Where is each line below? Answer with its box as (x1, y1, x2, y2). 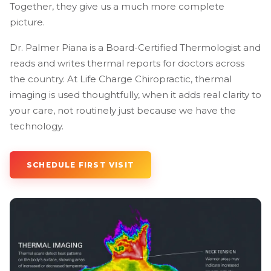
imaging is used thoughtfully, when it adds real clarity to (10, 89, 261, 100)
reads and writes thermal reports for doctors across (10, 57, 244, 69)
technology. (10, 120, 64, 132)
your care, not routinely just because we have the (10, 105, 236, 116)
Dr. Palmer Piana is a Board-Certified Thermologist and (10, 42, 261, 53)
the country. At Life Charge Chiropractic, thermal (10, 73, 232, 85)
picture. (10, 16, 45, 28)
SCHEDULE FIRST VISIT (27, 160, 134, 169)
